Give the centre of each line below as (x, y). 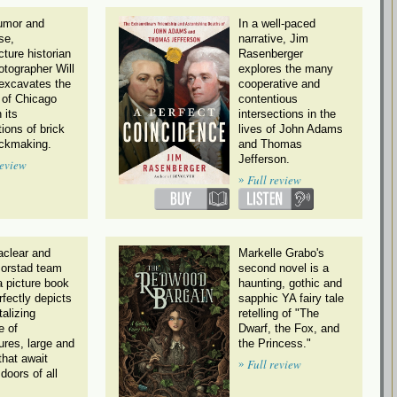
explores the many (286, 69)
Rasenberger (271, 54)
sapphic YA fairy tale (291, 299)
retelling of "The (279, 314)
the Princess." (275, 344)
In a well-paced (277, 24)
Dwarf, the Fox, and (289, 329)
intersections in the (287, 114)
